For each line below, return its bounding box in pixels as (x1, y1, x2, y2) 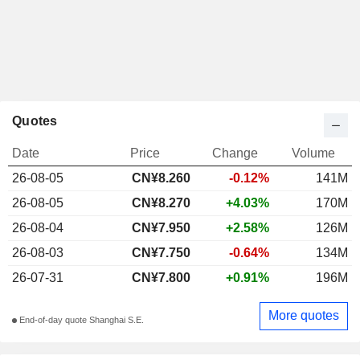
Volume (292, 145, 335, 160)
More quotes (268, 309, 339, 323)
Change (211, 145, 258, 160)
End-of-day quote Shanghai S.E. (17, 315, 144, 325)
